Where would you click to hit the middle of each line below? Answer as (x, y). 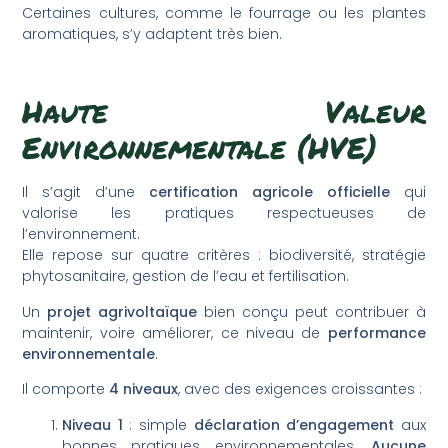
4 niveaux (144, 389)
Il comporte (66, 389)
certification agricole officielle (269, 192)
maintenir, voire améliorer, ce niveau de (175, 332)
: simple (158, 424)
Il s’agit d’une (85, 192)
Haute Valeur (224, 112)
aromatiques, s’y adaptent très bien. (152, 33)
